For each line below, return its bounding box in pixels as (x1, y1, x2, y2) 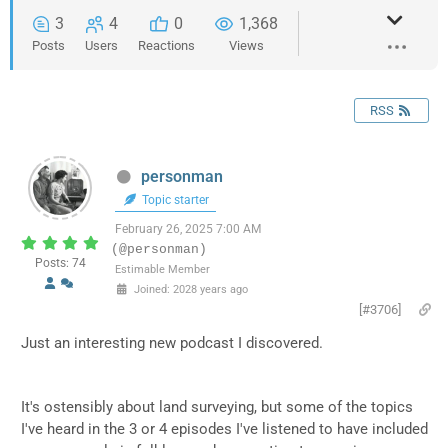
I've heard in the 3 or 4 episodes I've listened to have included (21, 420, 428, 439)
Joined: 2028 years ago (130, 283, 248, 297)
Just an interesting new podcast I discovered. (21, 334, 327, 353)
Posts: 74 (34, 256, 86, 271)
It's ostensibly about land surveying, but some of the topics (21, 398, 413, 417)
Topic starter (139, 193, 209, 208)
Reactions (138, 38, 195, 54)
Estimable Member (115, 263, 210, 277)
